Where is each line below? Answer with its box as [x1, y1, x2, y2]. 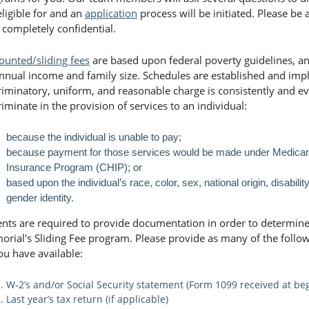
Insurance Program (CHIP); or [6, 161, 142, 173]
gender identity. [6, 191, 74, 203]
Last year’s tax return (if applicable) [6, 292, 168, 306]
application [85, 6, 137, 20]
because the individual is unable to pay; [6, 130, 181, 143]
